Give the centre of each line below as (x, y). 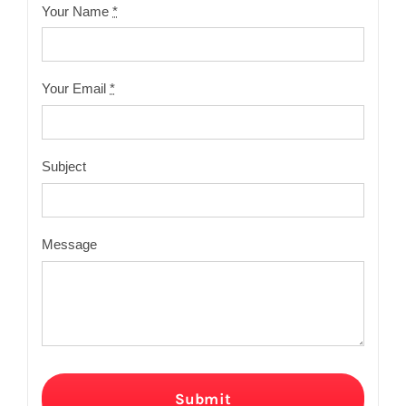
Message (70, 244)
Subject (64, 167)
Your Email (76, 89)
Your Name (77, 11)
